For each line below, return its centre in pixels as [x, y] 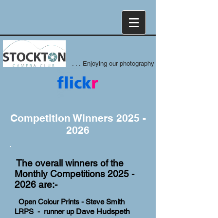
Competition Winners [63, 118]
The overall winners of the [69, 163]
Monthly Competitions [61, 174]
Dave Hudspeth [102, 211]
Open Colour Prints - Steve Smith [72, 202]
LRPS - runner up [44, 211]
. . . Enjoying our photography [113, 64]
